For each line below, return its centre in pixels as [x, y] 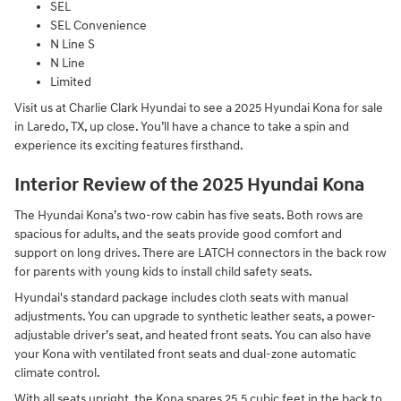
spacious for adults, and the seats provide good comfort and [178, 235]
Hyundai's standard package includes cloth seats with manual [181, 298]
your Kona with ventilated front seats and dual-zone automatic [185, 354]
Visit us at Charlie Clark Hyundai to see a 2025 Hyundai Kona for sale [199, 107]
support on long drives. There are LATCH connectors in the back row [200, 253]
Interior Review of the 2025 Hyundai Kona [189, 185]
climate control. [57, 373]
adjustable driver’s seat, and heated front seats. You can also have [193, 336]
